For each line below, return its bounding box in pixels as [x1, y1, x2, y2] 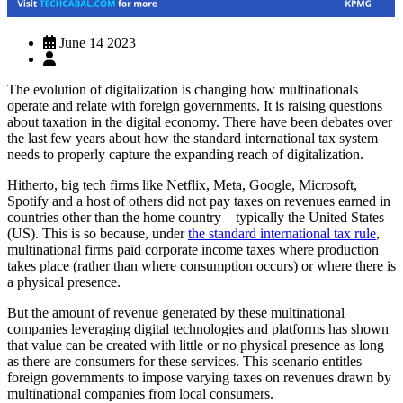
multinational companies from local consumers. [7, 385, 273, 401]
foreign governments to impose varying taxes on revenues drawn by [7, 369, 391, 385]
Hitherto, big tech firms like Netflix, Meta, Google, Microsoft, [7, 176, 357, 193]
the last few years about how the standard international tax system [7, 130, 378, 146]
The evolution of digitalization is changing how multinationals [7, 81, 358, 97]
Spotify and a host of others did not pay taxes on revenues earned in [7, 193, 390, 209]
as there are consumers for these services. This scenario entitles [7, 353, 362, 369]
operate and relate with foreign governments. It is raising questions [7, 97, 382, 113]
